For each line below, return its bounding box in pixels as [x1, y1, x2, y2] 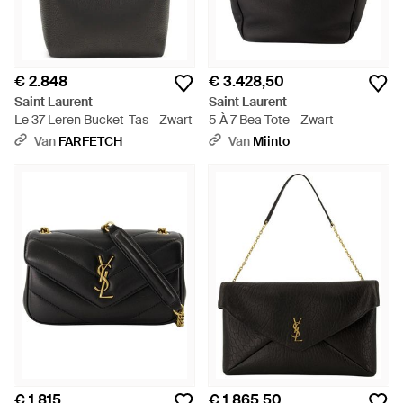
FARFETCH [58, 133, 122, 149]
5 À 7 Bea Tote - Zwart [209, 112, 334, 128]
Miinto [253, 133, 290, 149]
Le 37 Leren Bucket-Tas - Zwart [14, 112, 193, 128]
